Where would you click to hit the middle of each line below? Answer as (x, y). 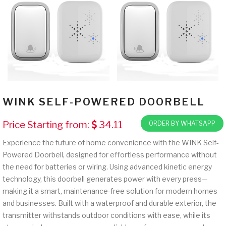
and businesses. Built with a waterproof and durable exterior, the (109, 203)
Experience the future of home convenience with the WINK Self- (111, 142)
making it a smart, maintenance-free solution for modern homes (110, 191)
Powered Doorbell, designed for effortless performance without (110, 154)
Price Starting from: (47, 125)
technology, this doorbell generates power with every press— (105, 179)
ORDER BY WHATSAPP (182, 123)
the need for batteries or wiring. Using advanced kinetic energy (107, 166)
